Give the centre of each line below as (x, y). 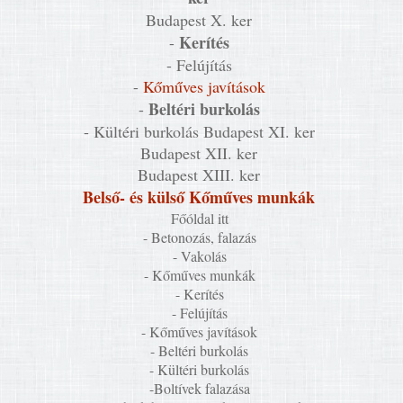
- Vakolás (201, 256)
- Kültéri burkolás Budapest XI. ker (201, 131)
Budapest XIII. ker (201, 175)
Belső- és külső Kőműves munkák (201, 197)
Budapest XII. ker (201, 153)
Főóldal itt (201, 218)
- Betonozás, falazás (201, 237)
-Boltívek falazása (201, 388)
